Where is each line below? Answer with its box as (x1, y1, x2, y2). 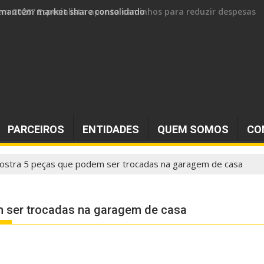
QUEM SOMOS (157, 123, 229, 136)
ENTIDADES (82, 123, 139, 136)
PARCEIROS (8, 123, 64, 136)
